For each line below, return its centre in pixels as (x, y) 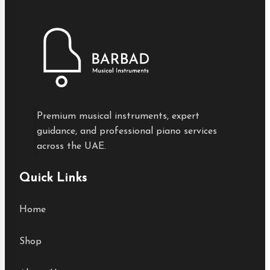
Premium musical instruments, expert (118, 116)
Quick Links (53, 178)
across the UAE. (71, 146)
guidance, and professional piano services (127, 131)
